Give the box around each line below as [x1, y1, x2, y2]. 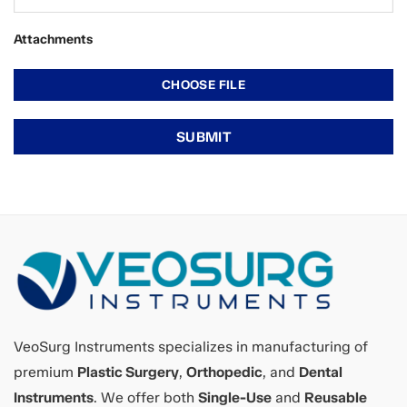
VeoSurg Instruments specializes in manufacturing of [14, 338, 368, 355]
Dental [299, 363, 342, 381]
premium [14, 363, 77, 381]
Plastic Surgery [77, 363, 179, 381]
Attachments [14, 31, 93, 48]
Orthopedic [186, 363, 263, 381]
